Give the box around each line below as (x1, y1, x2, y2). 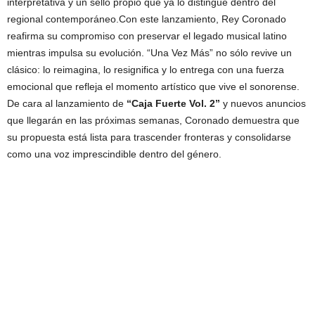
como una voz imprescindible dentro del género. (7, 148, 221, 160)
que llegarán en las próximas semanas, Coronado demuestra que (7, 115, 300, 126)
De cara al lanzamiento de (7, 98, 127, 109)
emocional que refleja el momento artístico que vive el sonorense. (7, 81, 300, 92)
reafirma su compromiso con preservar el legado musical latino (7, 30, 287, 41)
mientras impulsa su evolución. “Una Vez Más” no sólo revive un (7, 47, 292, 58)
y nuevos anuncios (220, 98, 306, 109)
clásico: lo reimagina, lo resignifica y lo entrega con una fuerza (7, 64, 284, 75)
